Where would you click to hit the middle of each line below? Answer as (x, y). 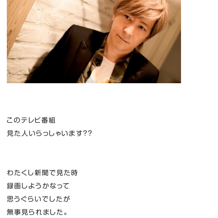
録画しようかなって (38, 186)
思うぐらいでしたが (39, 199)
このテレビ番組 (31, 120)
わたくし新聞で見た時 (43, 173)
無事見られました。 (38, 212)
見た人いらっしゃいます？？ (50, 133)
